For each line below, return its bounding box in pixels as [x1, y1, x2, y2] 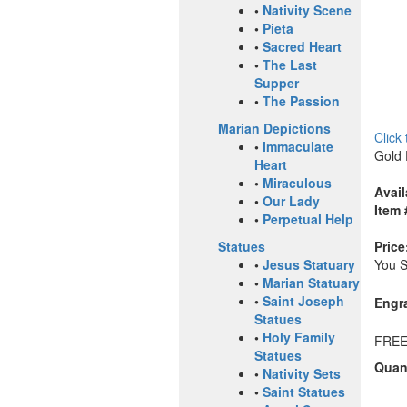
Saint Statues [263, 382, 345, 402]
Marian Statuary [263, 273, 360, 293]
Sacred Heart [263, 37, 342, 56]
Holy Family [263, 328, 335, 347]
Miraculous [263, 174, 332, 193]
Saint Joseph [263, 292, 344, 311]
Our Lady [263, 192, 320, 211]
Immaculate [263, 137, 333, 156]
